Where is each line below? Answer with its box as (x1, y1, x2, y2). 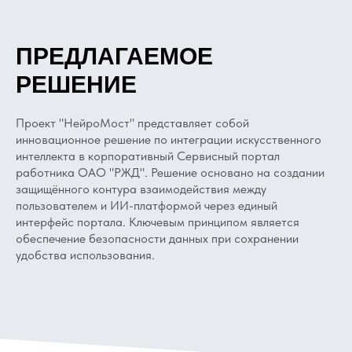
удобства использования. (16, 247, 155, 262)
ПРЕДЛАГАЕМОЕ (16, 43, 213, 69)
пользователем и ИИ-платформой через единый (16, 198, 277, 213)
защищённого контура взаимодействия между (16, 181, 266, 196)
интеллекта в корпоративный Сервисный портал (16, 148, 280, 163)
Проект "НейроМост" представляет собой (16, 115, 249, 130)
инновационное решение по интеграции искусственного (16, 132, 321, 147)
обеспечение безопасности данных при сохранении (16, 231, 299, 246)
